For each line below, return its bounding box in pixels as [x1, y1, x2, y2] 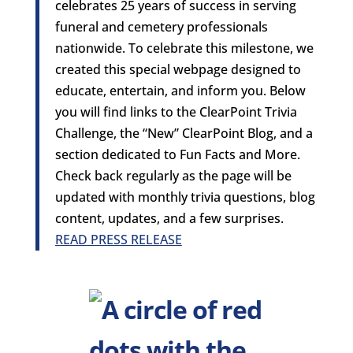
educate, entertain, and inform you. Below [54, 82, 306, 99]
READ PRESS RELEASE [54, 231, 182, 248]
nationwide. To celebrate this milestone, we [54, 39, 314, 57]
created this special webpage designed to [54, 61, 301, 78]
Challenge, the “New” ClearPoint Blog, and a [54, 124, 313, 142]
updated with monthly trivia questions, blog [54, 188, 315, 206]
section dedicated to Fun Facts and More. [54, 146, 300, 163]
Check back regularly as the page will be [54, 167, 292, 184]
